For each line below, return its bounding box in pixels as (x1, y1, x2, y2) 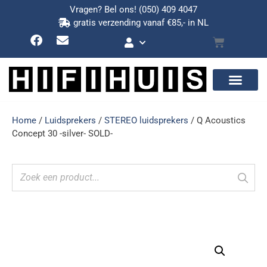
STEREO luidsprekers (104, 115, 188, 126)
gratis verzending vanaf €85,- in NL (73, 17, 209, 28)
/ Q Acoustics (188, 115, 246, 126)
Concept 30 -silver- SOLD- (12, 128, 113, 139)
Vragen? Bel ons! (70, 4, 139, 15)
